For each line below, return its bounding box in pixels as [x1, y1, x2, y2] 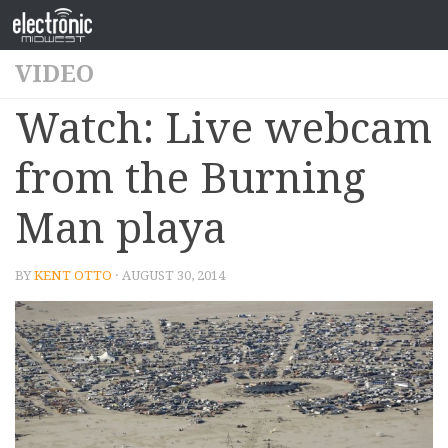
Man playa [15, 204, 226, 253]
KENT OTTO [34, 268, 112, 283]
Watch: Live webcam [15, 104, 432, 153]
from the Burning [15, 154, 366, 203]
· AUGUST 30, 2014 [112, 268, 225, 283]
